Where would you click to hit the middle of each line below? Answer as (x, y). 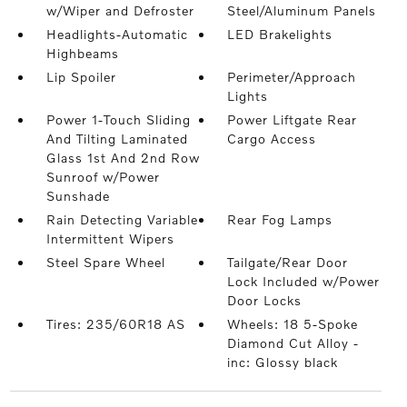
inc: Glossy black (283, 362)
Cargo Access (272, 139)
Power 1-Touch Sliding (118, 119)
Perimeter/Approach (292, 77)
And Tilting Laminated (117, 139)
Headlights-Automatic (117, 34)
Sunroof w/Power (103, 177)
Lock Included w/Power (304, 281)
